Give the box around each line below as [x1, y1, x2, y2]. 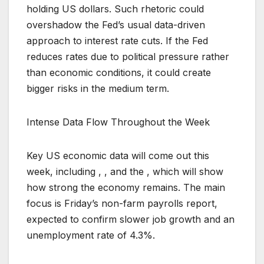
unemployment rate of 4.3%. [27, 229, 155, 242]
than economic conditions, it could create [27, 67, 211, 79]
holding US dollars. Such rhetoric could [27, 3, 204, 15]
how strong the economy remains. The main [27, 181, 225, 194]
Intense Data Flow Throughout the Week [27, 116, 210, 128]
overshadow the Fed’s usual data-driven [27, 19, 205, 31]
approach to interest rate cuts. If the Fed [27, 35, 208, 47]
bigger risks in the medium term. [27, 82, 169, 95]
